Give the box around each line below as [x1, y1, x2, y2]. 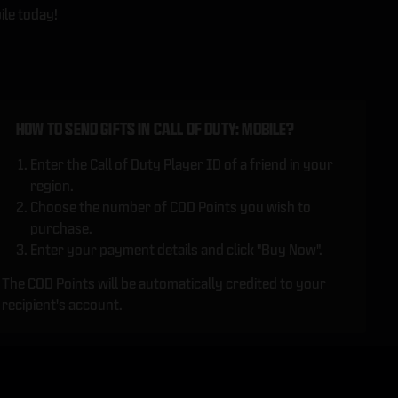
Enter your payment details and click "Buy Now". [30, 242, 323, 258]
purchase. [30, 220, 93, 236]
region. [30, 178, 75, 194]
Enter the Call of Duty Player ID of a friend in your [30, 156, 334, 172]
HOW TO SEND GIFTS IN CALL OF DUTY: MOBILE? [16, 120, 295, 139]
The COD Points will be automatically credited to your [2, 275, 327, 291]
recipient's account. [2, 297, 123, 313]
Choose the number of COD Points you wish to [30, 199, 312, 215]
